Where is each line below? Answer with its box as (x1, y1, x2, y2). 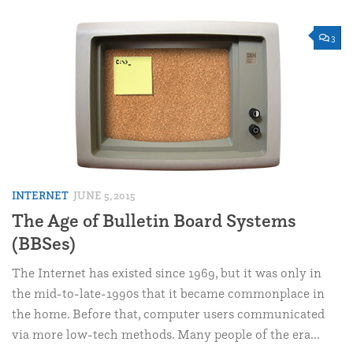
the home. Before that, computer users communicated (12, 305, 325, 321)
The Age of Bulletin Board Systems (12, 208, 296, 232)
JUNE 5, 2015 (73, 188, 136, 203)
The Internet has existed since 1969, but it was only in (12, 264, 321, 281)
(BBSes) (12, 231, 76, 255)
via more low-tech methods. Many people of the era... (12, 325, 320, 342)
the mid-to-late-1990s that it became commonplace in (12, 284, 325, 301)
